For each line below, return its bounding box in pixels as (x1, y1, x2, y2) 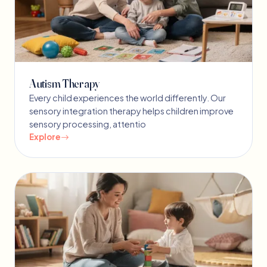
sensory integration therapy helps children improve (29, 105, 234, 117)
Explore (29, 132, 61, 142)
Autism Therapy (29, 76, 100, 91)
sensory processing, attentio (29, 119, 146, 130)
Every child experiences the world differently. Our (29, 92, 226, 104)
